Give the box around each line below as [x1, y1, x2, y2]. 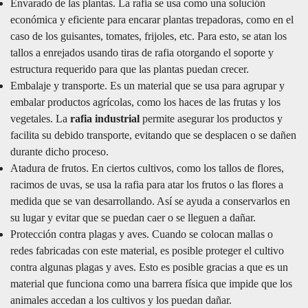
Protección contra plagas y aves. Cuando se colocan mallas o [10, 228, 273, 240]
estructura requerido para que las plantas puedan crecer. [10, 63, 249, 75]
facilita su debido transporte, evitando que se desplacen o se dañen [10, 129, 296, 141]
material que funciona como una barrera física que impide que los [10, 277, 292, 289]
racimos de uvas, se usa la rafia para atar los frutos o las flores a [10, 178, 283, 190]
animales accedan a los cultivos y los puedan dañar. [10, 294, 232, 306]
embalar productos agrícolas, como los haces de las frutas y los [10, 96, 280, 108]
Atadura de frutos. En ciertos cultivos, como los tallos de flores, [10, 162, 284, 174]
